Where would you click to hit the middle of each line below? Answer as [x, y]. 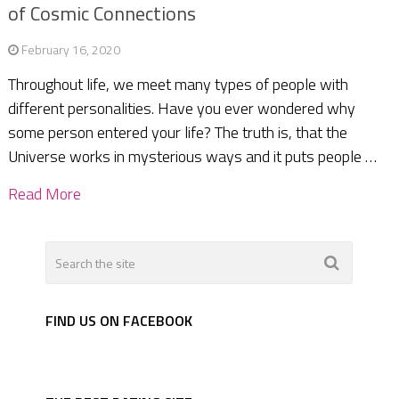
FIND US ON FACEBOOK [119, 321]
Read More [44, 194]
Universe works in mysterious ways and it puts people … [192, 157]
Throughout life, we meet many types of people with [178, 85]
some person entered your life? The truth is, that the [177, 133]
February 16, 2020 [70, 50]
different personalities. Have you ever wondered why [181, 109]
